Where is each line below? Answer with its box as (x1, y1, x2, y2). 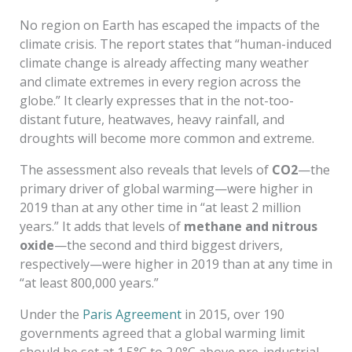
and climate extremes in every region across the (19, 72, 301, 90)
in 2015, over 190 (181, 305, 284, 323)
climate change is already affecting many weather (19, 53, 309, 71)
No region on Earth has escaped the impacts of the (19, 16, 320, 34)
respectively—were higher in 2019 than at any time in (19, 255, 332, 273)
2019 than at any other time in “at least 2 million (19, 198, 301, 216)
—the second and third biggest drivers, (53, 236, 283, 254)
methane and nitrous (183, 217, 317, 235)
